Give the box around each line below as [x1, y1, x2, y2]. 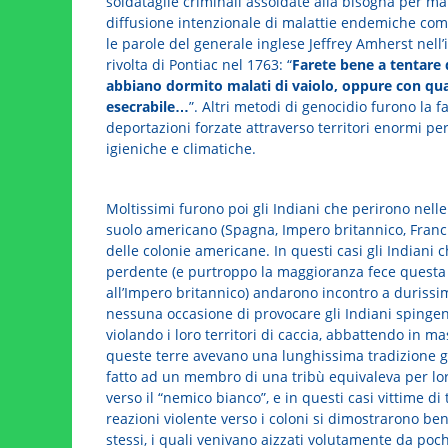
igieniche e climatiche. [105, 139, 256, 159]
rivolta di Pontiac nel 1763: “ [105, 55, 292, 75]
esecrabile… [105, 97, 189, 117]
